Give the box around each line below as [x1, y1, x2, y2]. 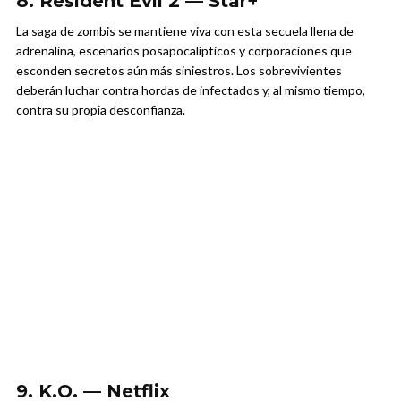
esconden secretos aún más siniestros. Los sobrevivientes [16, 63, 342, 79]
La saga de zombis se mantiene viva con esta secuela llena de [16, 23, 354, 39]
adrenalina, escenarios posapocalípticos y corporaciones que [16, 43, 352, 59]
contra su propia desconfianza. [16, 102, 185, 118]
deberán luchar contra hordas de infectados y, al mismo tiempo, [16, 82, 365, 98]
